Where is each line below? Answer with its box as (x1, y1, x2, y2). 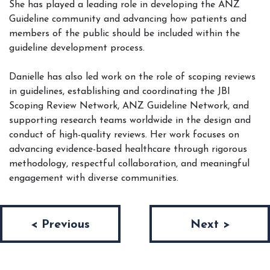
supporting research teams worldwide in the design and (9, 116, 251, 126)
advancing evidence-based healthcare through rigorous (9, 145, 247, 155)
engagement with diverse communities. (9, 174, 178, 184)
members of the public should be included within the (9, 29, 240, 39)
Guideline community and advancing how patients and (9, 14, 246, 25)
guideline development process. (9, 43, 145, 54)
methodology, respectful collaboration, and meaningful (9, 159, 250, 169)
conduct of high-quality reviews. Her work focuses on (9, 130, 239, 140)
